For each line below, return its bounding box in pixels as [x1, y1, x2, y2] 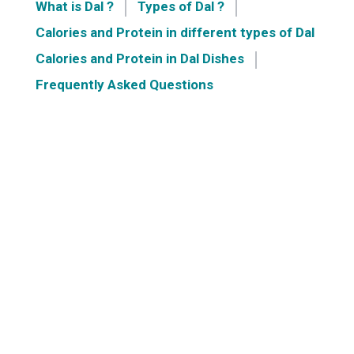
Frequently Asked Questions [35, 76, 213, 92]
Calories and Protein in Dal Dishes [35, 50, 244, 66]
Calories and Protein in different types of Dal [35, 24, 314, 40]
